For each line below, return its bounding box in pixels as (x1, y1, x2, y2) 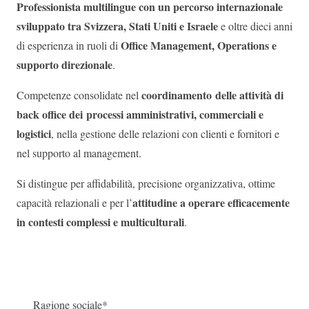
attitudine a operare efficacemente (132, 195, 290, 210)
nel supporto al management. (17, 146, 141, 160)
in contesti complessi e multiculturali (17, 214, 184, 230)
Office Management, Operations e (121, 37, 277, 53)
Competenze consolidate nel (17, 88, 141, 102)
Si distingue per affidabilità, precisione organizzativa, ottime (17, 176, 275, 190)
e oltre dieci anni (218, 19, 292, 33)
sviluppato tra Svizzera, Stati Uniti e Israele (17, 18, 218, 34)
